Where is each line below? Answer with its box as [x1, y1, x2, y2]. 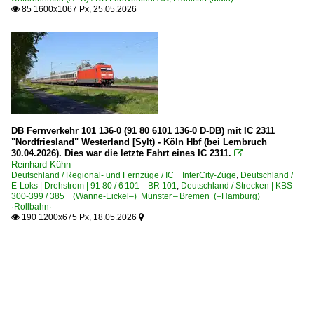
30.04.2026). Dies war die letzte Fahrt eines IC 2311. [11, 147, 231, 158]
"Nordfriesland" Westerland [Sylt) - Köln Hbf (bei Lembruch [11, 136, 267, 147]
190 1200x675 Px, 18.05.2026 [20, 212, 139, 222]
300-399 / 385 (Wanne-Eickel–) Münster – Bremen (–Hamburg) [11, 191, 268, 201]
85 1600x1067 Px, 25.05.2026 [20, 4, 137, 14]
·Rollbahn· [11, 201, 52, 212]
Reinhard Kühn [11, 158, 71, 170]
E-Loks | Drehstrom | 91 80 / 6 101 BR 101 [11, 180, 177, 191]
